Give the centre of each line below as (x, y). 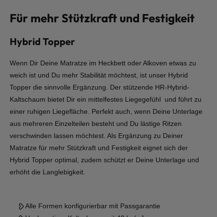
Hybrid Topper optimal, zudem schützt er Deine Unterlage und (104, 160)
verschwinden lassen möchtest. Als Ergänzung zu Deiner (96, 136)
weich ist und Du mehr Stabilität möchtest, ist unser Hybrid (99, 75)
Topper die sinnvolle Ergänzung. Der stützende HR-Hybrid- (100, 87)
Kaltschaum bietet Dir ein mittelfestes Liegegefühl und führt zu (106, 99)
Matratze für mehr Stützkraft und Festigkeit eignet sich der (99, 148)
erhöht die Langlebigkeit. (47, 172)
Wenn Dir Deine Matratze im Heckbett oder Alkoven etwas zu (103, 63)
